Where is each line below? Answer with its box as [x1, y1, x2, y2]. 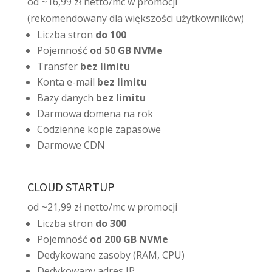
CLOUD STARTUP [27, 178, 115, 194]
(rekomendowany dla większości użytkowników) [27, 11, 244, 25]
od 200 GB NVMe [89, 232, 168, 246]
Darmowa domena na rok [36, 106, 153, 120]
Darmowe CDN [36, 138, 105, 152]
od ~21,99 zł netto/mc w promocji [27, 200, 177, 214]
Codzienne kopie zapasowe [36, 122, 161, 136]
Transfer [36, 59, 78, 73]
